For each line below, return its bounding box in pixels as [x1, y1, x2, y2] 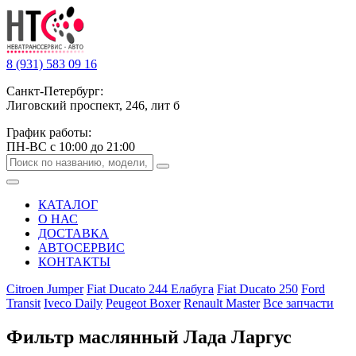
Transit [6, 296, 41, 310]
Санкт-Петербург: [6, 84, 103, 98]
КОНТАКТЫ [38, 255, 110, 269]
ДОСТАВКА [38, 226, 109, 240]
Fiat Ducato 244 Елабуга [87, 282, 214, 296]
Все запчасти [263, 296, 334, 310]
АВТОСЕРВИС [38, 241, 125, 254]
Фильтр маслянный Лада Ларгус [6, 326, 292, 347]
